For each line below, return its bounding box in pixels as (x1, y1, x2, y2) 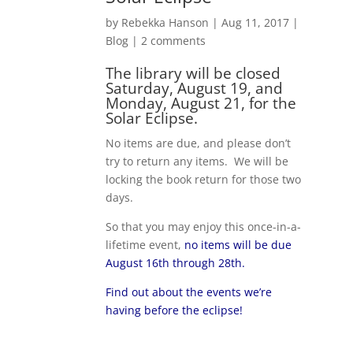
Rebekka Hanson (121, 15, 210, 31)
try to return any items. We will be (106, 154, 289, 169)
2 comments (141, 33, 206, 49)
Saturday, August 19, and (106, 78, 284, 99)
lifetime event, (106, 237, 185, 253)
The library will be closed (106, 63, 281, 84)
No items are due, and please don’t (106, 136, 292, 151)
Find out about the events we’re (106, 284, 273, 300)
